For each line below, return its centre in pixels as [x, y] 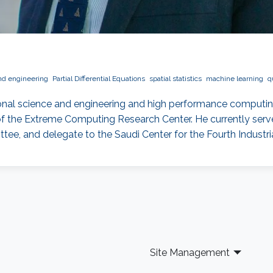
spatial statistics [175, 79]
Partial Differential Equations [98, 79]
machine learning [234, 79]
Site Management [190, 253]
